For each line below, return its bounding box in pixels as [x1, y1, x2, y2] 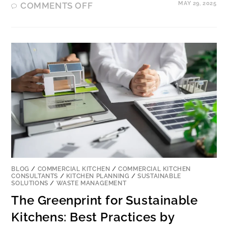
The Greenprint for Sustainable [11, 193, 198, 208]
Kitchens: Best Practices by [11, 210, 175, 225]
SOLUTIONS [11, 180, 48, 187]
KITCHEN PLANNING [66, 173, 130, 180]
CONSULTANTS [11, 173, 59, 180]
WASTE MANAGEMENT [56, 180, 127, 187]
